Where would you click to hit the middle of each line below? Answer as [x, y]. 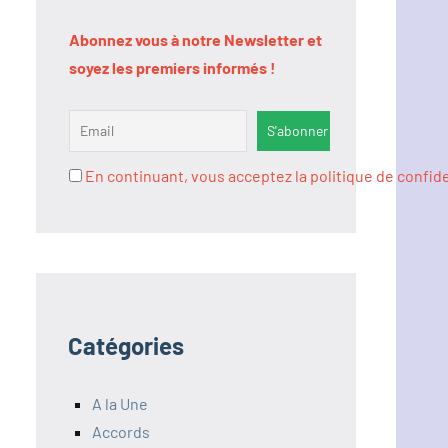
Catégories [126, 346]
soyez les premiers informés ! [172, 68]
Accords [121, 432]
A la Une [120, 404]
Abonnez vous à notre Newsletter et [195, 40]
